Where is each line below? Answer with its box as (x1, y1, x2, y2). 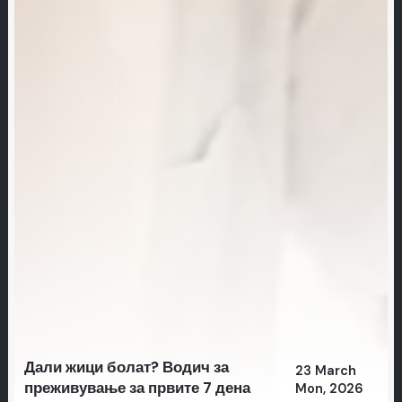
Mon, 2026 (294, 380, 363, 398)
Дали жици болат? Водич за (23, 356, 229, 377)
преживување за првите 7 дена (23, 377, 250, 398)
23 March (294, 362, 356, 380)
